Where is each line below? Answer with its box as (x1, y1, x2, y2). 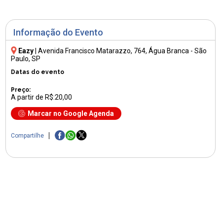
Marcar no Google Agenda (28, 109, 114, 117)
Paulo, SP (11, 54, 41, 63)
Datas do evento (11, 68, 65, 75)
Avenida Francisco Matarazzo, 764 (38, 46, 146, 55)
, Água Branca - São (146, 46, 207, 55)
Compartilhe (11, 132, 44, 140)
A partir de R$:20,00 (11, 93, 73, 101)
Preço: (11, 86, 31, 93)
